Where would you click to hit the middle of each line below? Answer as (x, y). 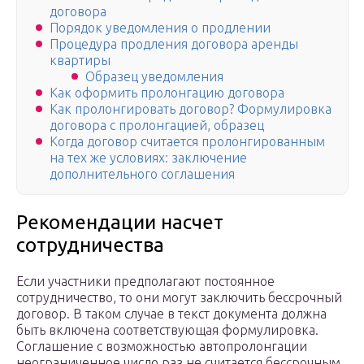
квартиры (80, 61)
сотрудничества (90, 245)
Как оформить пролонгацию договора (167, 93)
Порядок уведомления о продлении (160, 28)
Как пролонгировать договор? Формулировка (191, 109)
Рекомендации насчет (120, 223)
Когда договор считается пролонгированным (187, 142)
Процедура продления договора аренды (174, 44)
